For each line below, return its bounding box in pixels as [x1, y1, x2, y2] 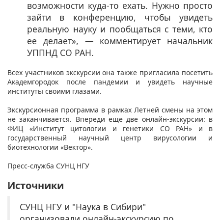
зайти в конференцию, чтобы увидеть [27, 11, 213, 23]
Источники [7, 178, 64, 192]
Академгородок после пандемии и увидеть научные [7, 77, 213, 86]
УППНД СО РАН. [27, 46, 96, 58]
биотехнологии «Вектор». [7, 142, 95, 152]
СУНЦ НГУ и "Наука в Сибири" [20, 200, 146, 213]
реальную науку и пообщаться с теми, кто [27, 23, 213, 35]
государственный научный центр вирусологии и [7, 133, 213, 142]
